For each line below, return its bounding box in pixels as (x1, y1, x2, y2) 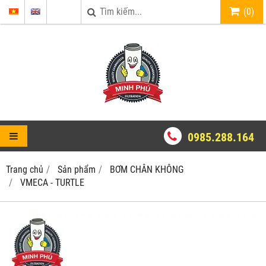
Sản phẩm (58, 164, 96, 175)
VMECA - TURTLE (20, 177, 84, 188)
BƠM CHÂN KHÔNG (110, 164, 183, 175)
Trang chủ (6, 164, 43, 175)
